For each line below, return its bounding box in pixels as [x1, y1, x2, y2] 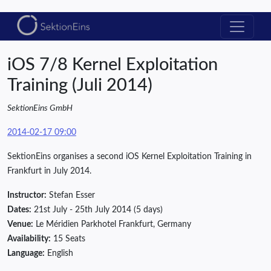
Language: [7, 249, 45, 258]
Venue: [7, 220, 33, 229]
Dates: [7, 206, 31, 215]
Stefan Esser [47, 191, 95, 200]
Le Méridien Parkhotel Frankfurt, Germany [33, 220, 191, 229]
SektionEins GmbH [7, 104, 73, 113]
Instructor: [7, 191, 47, 200]
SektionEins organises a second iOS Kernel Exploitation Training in [7, 152, 252, 162]
